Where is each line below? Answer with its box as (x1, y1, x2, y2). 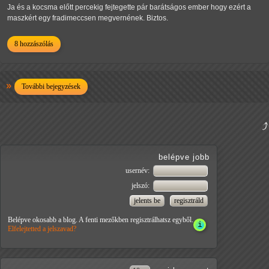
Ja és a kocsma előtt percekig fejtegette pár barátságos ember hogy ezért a (7, 3, 251, 12)
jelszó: (131, 181, 151, 190)
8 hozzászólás (14, 40, 53, 49)
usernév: (125, 166, 151, 175)
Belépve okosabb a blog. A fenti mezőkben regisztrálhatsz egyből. (8, 216, 193, 225)
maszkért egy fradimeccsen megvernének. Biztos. (7, 14, 168, 23)
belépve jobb (159, 153, 210, 162)
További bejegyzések (22, 82, 80, 91)
